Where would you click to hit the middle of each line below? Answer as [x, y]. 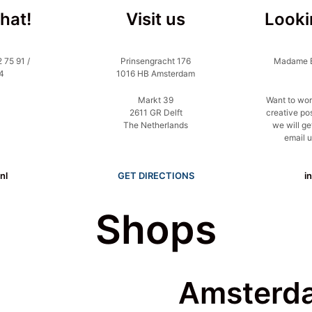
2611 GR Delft [156, 112]
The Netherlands [156, 125]
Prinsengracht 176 [156, 61]
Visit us [156, 19]
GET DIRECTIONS [156, 175]
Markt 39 [156, 100]
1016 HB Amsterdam [156, 73]
